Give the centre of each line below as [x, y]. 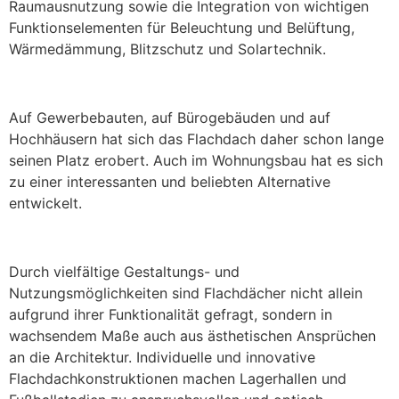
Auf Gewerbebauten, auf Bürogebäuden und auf [170, 117]
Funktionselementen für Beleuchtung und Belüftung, [182, 28]
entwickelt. [45, 203]
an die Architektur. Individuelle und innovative [162, 357]
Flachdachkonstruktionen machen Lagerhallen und [178, 378]
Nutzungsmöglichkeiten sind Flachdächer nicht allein [186, 293]
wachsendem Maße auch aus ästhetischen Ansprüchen [192, 335]
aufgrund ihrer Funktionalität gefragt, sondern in [171, 314]
